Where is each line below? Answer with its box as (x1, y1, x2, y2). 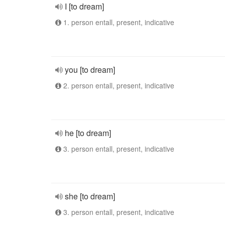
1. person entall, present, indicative (61, 17, 174, 27)
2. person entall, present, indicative (61, 80, 174, 90)
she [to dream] (65, 190, 115, 202)
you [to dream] (65, 64, 115, 75)
